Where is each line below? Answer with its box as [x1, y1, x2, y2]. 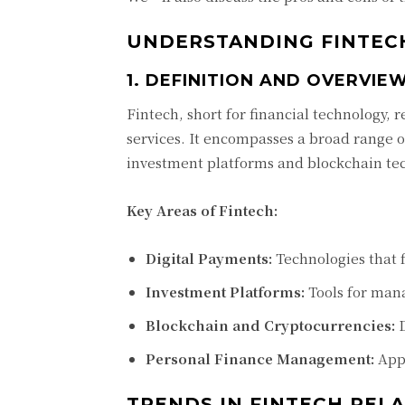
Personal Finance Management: [146, 349, 374, 369]
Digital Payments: [146, 249, 272, 268]
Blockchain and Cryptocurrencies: [146, 316, 395, 335]
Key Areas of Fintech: [127, 201, 278, 221]
